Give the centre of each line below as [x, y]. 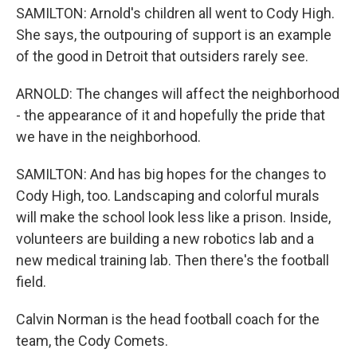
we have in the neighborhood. [108, 137]
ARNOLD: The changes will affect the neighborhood [178, 94]
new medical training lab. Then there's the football [173, 260]
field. [31, 282]
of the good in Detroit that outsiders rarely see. [162, 56]
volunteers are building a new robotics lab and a [165, 239]
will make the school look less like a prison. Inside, [173, 217]
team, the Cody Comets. [92, 341]
